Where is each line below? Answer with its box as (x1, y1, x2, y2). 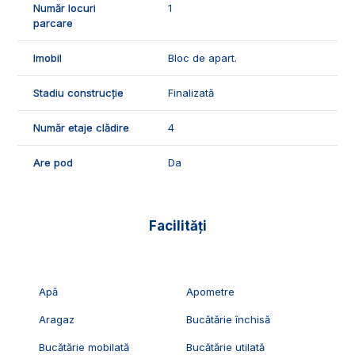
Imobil (33, 51, 62, 64)
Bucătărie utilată (186, 340, 265, 353)
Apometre (186, 284, 235, 298)
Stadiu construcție (33, 86, 124, 99)
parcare (33, 16, 73, 29)
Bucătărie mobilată (38, 340, 129, 353)
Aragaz (38, 312, 74, 326)
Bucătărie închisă (186, 312, 271, 326)
